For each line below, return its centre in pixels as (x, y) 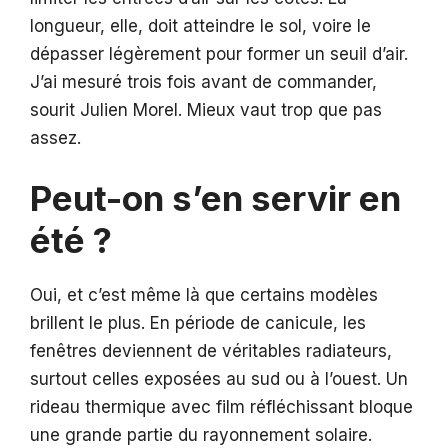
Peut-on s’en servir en (215, 198)
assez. (55, 137)
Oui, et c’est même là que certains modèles (204, 295)
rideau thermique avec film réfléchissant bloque (221, 407)
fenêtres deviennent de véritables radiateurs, (211, 351)
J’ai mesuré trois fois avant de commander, (203, 81)
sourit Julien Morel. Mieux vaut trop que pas (206, 109)
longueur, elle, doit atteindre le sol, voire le (200, 25)
